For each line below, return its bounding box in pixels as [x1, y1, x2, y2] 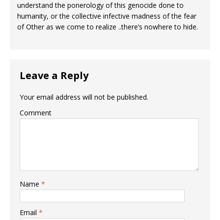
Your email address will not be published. [20, 92, 148, 102]
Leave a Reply [20, 69, 88, 82]
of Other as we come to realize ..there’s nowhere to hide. [17, 22, 198, 32]
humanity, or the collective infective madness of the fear [17, 11, 196, 21]
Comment [20, 108, 52, 118]
